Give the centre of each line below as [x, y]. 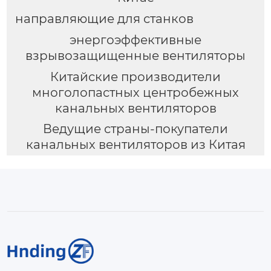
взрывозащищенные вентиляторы [135, 55]
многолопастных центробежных [135, 92]
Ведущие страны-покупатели [135, 129]
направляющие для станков [104, 18]
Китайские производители [135, 77]
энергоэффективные [135, 40]
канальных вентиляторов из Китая [135, 145]
